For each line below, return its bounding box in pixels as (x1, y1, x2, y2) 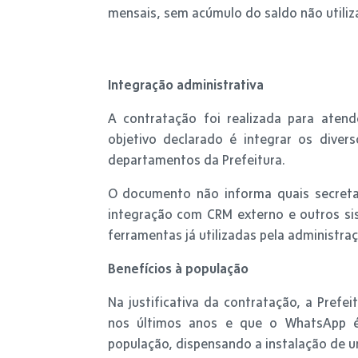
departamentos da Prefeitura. (107, 152, 285, 167)
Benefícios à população (107, 261, 249, 276)
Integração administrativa (107, 77, 264, 92)
